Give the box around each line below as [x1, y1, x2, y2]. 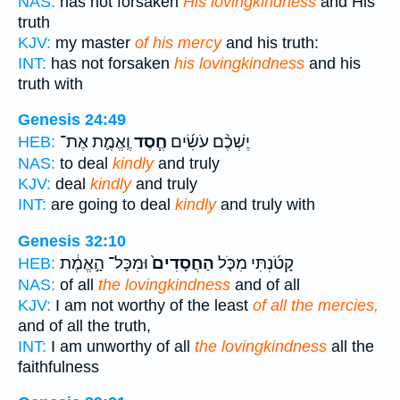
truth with [18, 74, 83, 93]
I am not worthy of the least [51, 296, 253, 314]
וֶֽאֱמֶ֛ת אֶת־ [60, 132, 130, 153]
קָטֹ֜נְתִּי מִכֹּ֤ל [214, 253, 294, 273]
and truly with [216, 196, 315, 214]
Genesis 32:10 [18, 231, 126, 250]
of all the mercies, [253, 296, 379, 314]
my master [51, 33, 135, 52]
